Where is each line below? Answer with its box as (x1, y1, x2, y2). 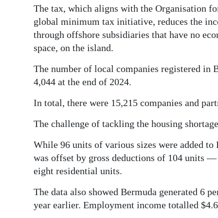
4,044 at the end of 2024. (34, 76, 131, 88)
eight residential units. (34, 165, 122, 177)
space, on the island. (34, 42, 113, 54)
